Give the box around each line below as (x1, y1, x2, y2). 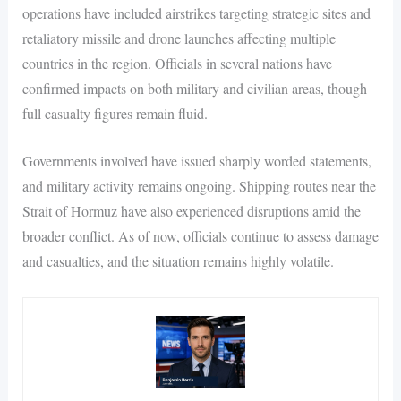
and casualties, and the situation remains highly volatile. (21, 252, 334, 271)
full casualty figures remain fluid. (21, 103, 208, 123)
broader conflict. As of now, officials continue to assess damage (21, 226, 379, 246)
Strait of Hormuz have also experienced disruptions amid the (21, 201, 361, 221)
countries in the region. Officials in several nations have (21, 53, 332, 73)
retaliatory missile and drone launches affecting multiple (21, 28, 336, 47)
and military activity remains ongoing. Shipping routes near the (21, 176, 376, 196)
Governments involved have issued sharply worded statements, (21, 151, 371, 171)
